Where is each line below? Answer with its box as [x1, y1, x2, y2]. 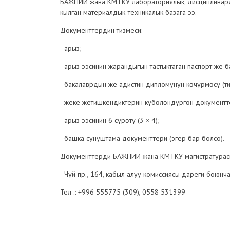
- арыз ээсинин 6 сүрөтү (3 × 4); [60, 115, 160, 125]
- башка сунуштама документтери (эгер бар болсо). [60, 133, 224, 143]
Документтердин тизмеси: [60, 25, 142, 35]
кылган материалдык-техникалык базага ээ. [60, 7, 197, 17]
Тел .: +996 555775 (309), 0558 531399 [60, 187, 185, 197]
